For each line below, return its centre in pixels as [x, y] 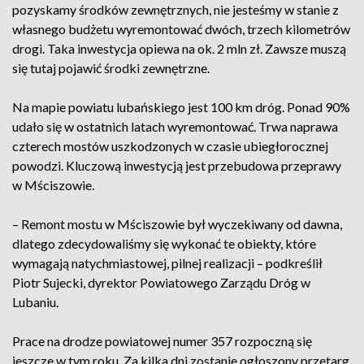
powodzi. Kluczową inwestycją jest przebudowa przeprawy [177, 165]
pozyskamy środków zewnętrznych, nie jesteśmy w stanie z [175, 9]
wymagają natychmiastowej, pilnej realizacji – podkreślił [167, 263]
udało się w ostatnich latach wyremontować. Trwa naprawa [175, 126]
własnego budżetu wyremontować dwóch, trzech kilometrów [181, 29]
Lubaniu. [35, 302]
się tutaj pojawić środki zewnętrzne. [111, 68]
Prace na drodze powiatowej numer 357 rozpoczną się [162, 341]
